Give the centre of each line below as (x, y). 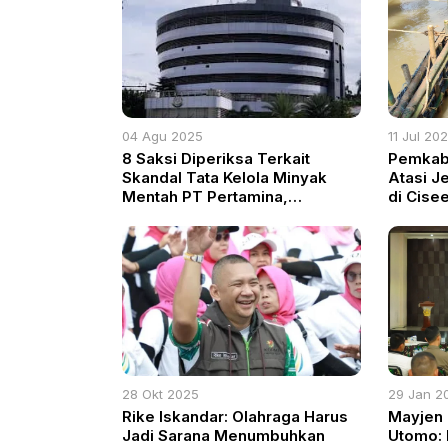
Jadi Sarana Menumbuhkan (223, 436)
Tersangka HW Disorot (207, 216)
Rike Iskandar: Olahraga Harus (235, 417)
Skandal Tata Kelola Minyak (224, 178)
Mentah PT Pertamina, (205, 197)
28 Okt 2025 (160, 394)
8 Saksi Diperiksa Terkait (216, 159)
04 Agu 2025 (162, 136)
